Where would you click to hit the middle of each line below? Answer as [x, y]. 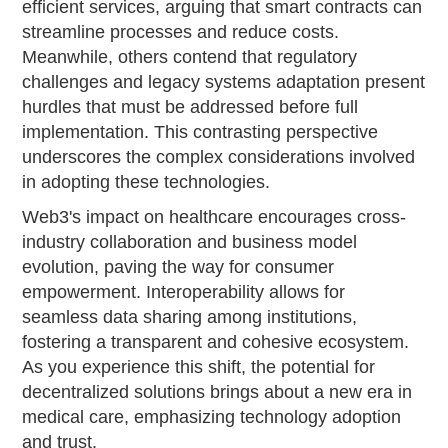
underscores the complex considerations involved [219, 156]
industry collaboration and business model [190, 241]
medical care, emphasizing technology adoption [212, 416]
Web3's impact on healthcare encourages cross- [214, 216]
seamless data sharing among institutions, [190, 316]
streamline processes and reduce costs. [181, 31]
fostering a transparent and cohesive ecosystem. [216, 341]
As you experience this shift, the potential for [199, 366]
